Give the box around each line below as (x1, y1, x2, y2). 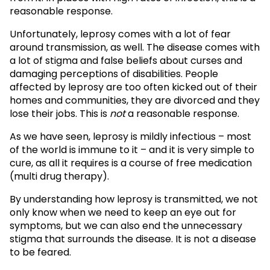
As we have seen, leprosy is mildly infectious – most (10, 129, 251, 143)
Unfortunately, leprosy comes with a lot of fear (10, 27, 231, 41)
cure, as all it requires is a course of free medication (10, 155, 252, 170)
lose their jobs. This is (10, 106, 110, 121)
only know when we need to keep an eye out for (10, 205, 236, 219)
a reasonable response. (125, 106, 239, 121)
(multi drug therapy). (10, 169, 109, 183)
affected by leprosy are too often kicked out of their (10, 80, 257, 94)
